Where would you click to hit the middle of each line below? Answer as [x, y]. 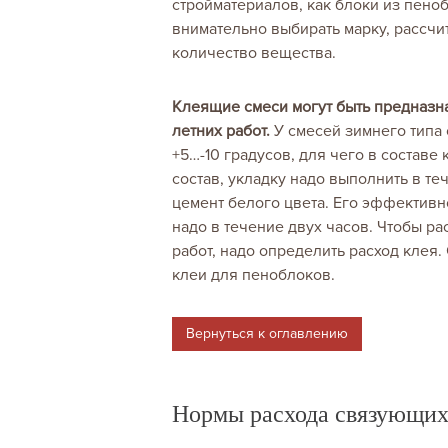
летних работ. [221, 131]
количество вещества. [254, 53]
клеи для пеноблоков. [253, 275]
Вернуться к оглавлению [267, 334]
